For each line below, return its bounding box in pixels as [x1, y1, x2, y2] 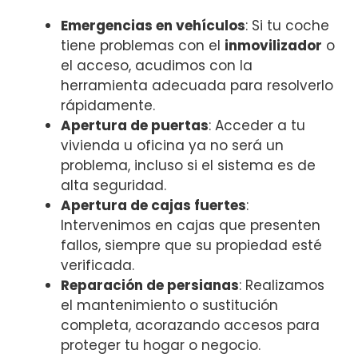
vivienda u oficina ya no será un [61, 135, 284, 155]
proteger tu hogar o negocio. [61, 335, 261, 355]
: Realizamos [239, 275, 324, 295]
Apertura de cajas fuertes [61, 195, 246, 215]
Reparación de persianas [61, 275, 239, 295]
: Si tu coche [245, 15, 329, 35]
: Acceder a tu [209, 115, 305, 135]
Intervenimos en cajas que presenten [61, 215, 320, 235]
